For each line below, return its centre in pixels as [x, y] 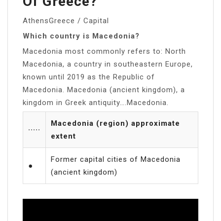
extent [63, 136]
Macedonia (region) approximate [115, 123]
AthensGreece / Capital [66, 20]
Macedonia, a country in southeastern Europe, [108, 64]
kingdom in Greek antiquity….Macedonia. [96, 102]
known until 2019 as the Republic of [89, 77]
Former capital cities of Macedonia [116, 159]
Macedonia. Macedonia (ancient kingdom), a [104, 90]
